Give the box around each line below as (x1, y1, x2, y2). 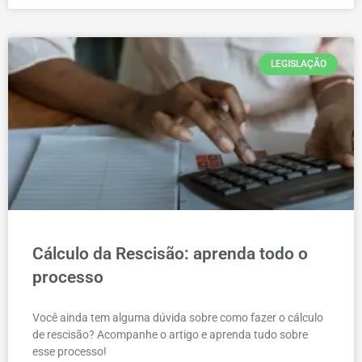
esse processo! (32, 345, 107, 359)
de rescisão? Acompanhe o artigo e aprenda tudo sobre (32, 328, 308, 342)
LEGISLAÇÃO (270, 58, 326, 70)
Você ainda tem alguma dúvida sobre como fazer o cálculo (32, 311, 323, 325)
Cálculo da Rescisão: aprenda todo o (32, 244, 308, 264)
